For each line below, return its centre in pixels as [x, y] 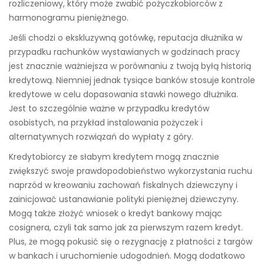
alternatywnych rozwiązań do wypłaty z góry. [101, 137]
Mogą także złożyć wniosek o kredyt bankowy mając [115, 214]
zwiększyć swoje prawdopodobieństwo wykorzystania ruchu [131, 171]
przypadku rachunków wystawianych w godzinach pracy [124, 52]
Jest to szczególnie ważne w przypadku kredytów [109, 109]
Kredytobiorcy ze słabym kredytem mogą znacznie [114, 157]
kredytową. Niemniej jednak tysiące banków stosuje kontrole [132, 80]
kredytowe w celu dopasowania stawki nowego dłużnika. [123, 95]
